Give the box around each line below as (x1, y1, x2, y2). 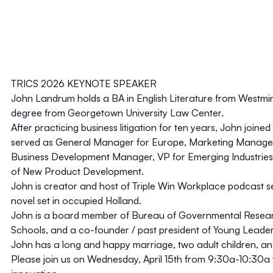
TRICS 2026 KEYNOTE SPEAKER (11, 77, 157, 90)
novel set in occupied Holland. (11, 194, 141, 207)
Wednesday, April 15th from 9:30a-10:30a (87, 252, 270, 265)
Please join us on (11, 252, 87, 265)
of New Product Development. (11, 165, 144, 177)
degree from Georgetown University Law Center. (11, 106, 224, 119)
